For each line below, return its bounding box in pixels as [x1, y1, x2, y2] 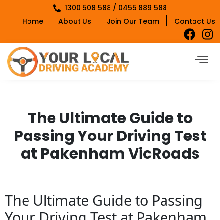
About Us [58, 16, 91, 26]
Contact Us [174, 16, 215, 26]
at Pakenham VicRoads [20, 143, 200, 165]
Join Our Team [107, 16, 159, 26]
